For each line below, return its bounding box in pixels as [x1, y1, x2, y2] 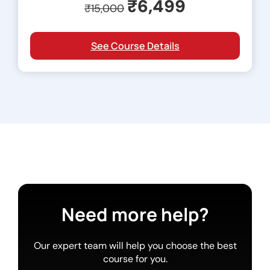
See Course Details [90, 39, 180, 52]
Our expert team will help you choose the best [33, 239, 237, 252]
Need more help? [61, 201, 209, 227]
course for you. [102, 252, 168, 265]
